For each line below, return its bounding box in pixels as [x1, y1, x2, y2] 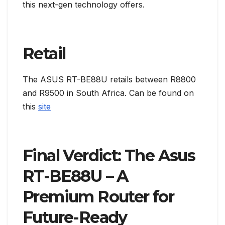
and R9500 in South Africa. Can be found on [23, 87, 194, 98]
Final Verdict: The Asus [23, 145, 195, 165]
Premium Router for [23, 186, 174, 206]
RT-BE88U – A [23, 166, 129, 186]
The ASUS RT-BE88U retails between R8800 [23, 74, 196, 84]
